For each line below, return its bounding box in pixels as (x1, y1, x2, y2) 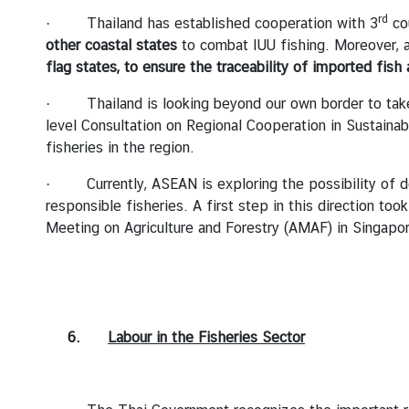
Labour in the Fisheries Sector (108, 328, 305, 346)
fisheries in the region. (46, 138, 194, 156)
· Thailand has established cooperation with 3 (46, 14, 378, 32)
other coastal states (46, 36, 177, 54)
